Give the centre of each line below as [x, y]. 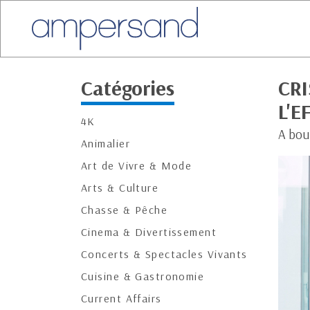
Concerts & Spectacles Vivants [164, 254]
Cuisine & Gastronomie [143, 276]
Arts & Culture [120, 188]
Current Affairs [121, 298]
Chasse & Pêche [125, 210]
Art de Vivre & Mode [137, 165]
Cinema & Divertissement [149, 232]
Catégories [128, 88]
